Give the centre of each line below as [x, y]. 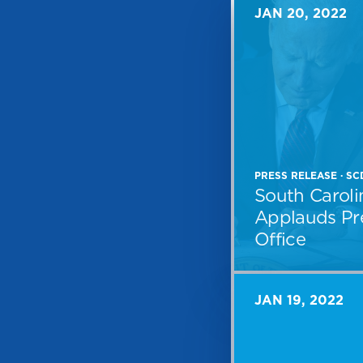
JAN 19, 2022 [299, 300]
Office [280, 239]
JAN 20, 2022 [301, 13]
